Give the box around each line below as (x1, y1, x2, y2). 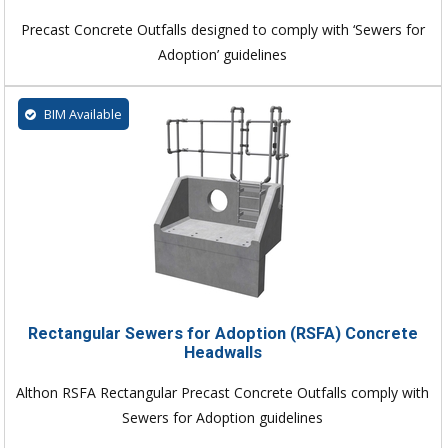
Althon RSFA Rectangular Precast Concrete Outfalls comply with (16, 382, 430, 402)
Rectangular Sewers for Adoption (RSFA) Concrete (27, 323, 418, 343)
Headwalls (183, 342, 262, 362)
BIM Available (40, 104, 122, 123)
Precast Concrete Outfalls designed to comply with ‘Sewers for (20, 19, 425, 39)
